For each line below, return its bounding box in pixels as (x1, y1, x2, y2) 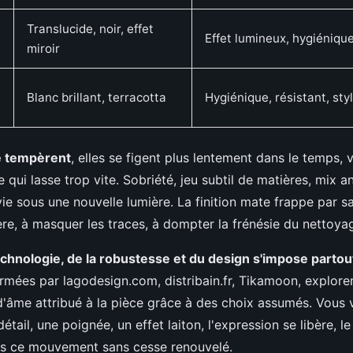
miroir (27, 41, 60, 56)
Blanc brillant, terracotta (27, 90, 166, 105)
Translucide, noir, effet (27, 21, 154, 36)
